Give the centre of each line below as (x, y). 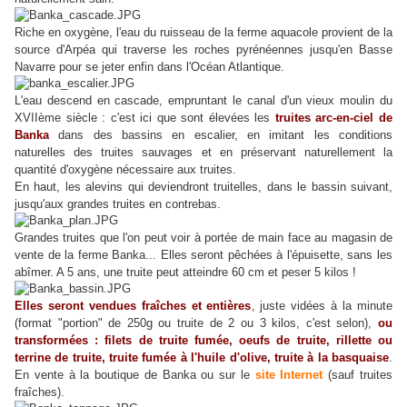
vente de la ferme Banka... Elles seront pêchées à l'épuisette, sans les (203, 255)
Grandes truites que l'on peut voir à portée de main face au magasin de (203, 238)
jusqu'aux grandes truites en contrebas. (118, 204)
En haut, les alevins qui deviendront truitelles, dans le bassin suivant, (203, 187)
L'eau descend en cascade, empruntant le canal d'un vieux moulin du (203, 101)
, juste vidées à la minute (322, 306)
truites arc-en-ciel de (334, 118)
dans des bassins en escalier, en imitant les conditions (221, 135)
